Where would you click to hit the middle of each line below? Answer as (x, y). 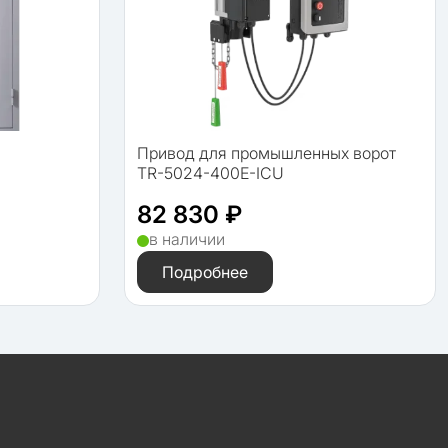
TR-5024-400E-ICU (210, 173)
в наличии (187, 239)
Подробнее (205, 272)
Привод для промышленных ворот (266, 153)
